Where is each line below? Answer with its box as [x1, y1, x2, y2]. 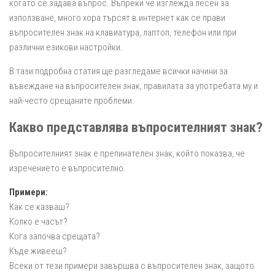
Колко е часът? [9, 215, 68, 227]
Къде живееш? [9, 245, 67, 257]
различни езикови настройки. [9, 42, 123, 53]
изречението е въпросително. [9, 162, 126, 174]
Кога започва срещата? [9, 230, 100, 242]
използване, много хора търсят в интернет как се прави [9, 12, 225, 24]
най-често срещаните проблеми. [9, 95, 134, 107]
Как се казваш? [9, 201, 69, 212]
